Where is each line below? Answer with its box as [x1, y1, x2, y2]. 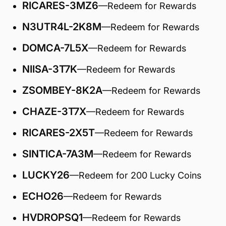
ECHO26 [22, 190, 64, 202]
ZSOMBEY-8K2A [22, 84, 102, 96]
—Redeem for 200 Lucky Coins [70, 170, 201, 181]
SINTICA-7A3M [22, 148, 93, 160]
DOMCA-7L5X [22, 42, 88, 54]
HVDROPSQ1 [22, 211, 83, 223]
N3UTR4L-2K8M [22, 21, 101, 33]
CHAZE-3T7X [22, 105, 86, 118]
